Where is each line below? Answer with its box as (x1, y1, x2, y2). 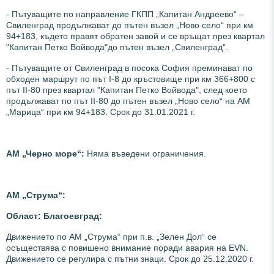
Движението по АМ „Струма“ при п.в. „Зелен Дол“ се (6, 231, 217, 242)
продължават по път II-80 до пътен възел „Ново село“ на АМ (6, 95, 250, 106)
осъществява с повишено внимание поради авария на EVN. (6, 242, 248, 253)
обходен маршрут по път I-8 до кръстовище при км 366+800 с (6, 73, 255, 84)
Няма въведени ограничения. (87, 148, 206, 158)
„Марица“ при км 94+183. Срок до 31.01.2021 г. (6, 106, 195, 117)
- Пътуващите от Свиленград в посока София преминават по (6, 62, 253, 73)
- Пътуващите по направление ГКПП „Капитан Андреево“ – (6, 9, 244, 19)
